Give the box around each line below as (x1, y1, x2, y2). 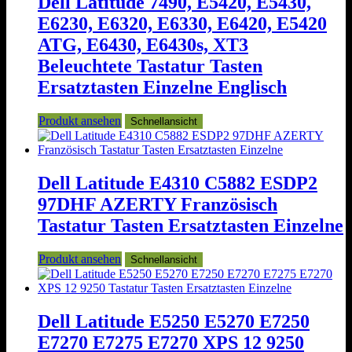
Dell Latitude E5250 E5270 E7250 (38, 310, 310, 332)
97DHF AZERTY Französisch (38, 193, 277, 214)
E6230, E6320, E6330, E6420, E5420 (38, 13, 327, 34)
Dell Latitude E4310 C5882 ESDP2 (38, 172, 317, 193)
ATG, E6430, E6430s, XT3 (38, 34, 248, 55)
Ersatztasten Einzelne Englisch (38, 76, 287, 97)
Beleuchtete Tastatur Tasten (38, 55, 262, 76)
